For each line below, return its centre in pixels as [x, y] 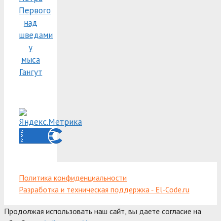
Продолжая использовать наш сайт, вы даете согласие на [103, 211]
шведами [36, 35]
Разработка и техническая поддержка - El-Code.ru [104, 189]
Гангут [31, 72]
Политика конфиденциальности [73, 177]
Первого [35, 10]
